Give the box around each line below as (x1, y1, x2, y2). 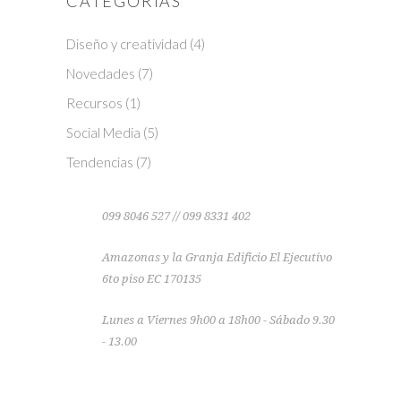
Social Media (66, 124, 141, 141)
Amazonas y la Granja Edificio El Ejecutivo (102, 250, 332, 264)
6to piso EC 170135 (102, 271, 201, 286)
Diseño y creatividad (66, 35, 187, 52)
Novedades (66, 64, 135, 81)
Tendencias (66, 153, 133, 170)
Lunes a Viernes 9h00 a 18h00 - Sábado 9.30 (102, 312, 335, 327)
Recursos (66, 94, 123, 111)
